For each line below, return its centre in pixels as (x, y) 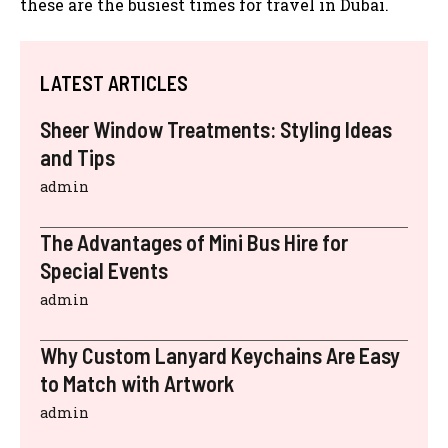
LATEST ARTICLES (114, 82)
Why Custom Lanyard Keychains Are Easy (220, 354)
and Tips (77, 156)
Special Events (104, 269)
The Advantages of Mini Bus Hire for (194, 241)
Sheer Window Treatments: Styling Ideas (216, 128)
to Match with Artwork (137, 382)
